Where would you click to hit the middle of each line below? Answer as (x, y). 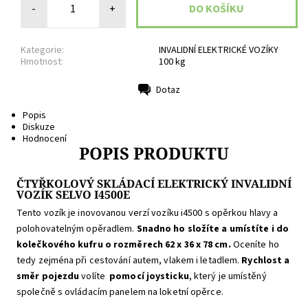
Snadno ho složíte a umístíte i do (212, 229)
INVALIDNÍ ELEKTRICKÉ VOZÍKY (219, 50)
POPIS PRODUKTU (154, 153)
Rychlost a (266, 261)
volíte (95, 277)
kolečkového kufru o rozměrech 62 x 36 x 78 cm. (124, 245)
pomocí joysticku (149, 277)
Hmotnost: (42, 62)
